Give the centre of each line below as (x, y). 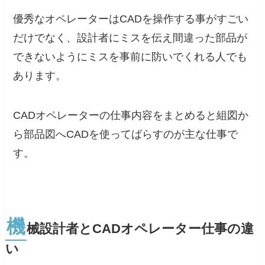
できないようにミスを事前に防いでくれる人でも (130, 56)
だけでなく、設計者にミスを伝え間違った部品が (130, 38)
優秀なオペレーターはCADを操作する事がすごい (131, 19)
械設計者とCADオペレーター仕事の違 (140, 229)
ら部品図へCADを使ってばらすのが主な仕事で (126, 135)
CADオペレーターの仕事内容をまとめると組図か (131, 116)
